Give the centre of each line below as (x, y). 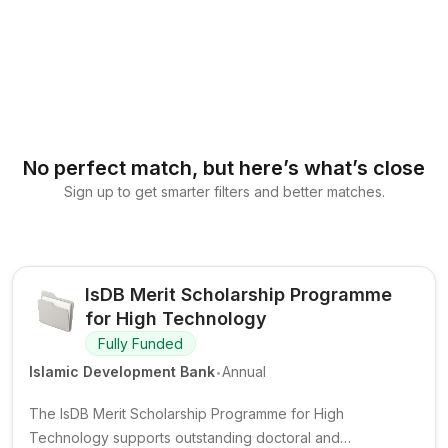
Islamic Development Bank (122, 371)
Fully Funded (140, 343)
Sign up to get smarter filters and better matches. (224, 191)
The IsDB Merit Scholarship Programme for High (186, 413)
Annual (244, 371)
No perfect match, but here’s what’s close (224, 168)
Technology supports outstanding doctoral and (184, 437)
